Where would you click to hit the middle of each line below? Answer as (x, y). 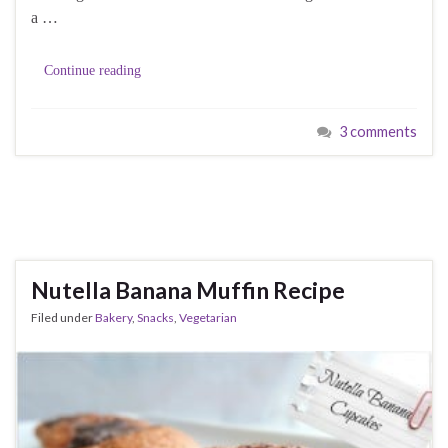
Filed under (63, 318)
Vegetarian (208, 318)
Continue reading (92, 71)
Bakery (113, 318)
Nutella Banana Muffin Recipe (188, 290)
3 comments (378, 132)
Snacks (155, 318)
